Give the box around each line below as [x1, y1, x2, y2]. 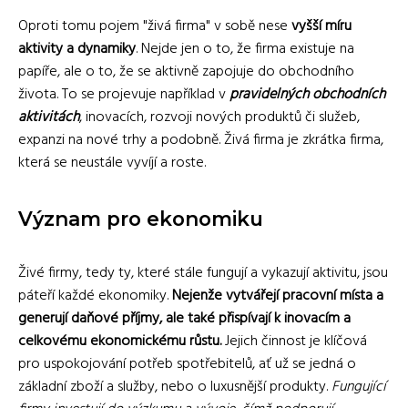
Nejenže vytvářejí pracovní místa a [172, 283, 383, 308]
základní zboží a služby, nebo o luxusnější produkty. [18, 374, 331, 399]
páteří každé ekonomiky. [18, 283, 172, 308]
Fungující [331, 374, 386, 399]
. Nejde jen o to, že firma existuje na [136, 36, 354, 61]
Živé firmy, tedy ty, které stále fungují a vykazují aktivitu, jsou [18, 260, 388, 285]
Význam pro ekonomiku [18, 206, 263, 230]
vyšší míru [291, 14, 352, 38]
